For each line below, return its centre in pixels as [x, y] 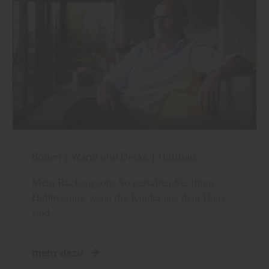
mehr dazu [59, 252]
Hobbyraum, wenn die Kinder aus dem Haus [128, 197]
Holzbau [177, 156]
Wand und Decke [111, 156]
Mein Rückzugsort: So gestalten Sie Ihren [123, 182]
